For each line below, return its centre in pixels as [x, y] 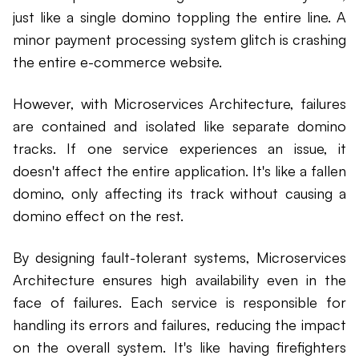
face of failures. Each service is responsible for [179, 302]
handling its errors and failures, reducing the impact [179, 324]
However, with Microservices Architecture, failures [179, 103]
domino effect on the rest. [98, 215]
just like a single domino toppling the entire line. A [179, 16]
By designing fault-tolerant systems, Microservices [179, 257]
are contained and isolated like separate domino [179, 125]
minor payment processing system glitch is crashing [179, 39]
